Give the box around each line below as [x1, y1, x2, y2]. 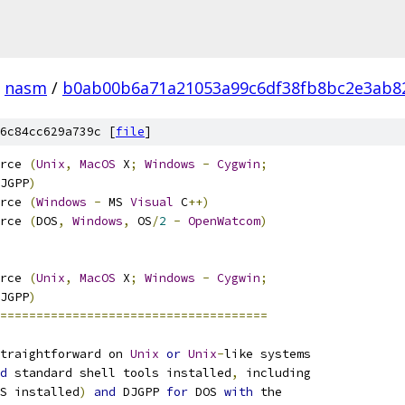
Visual [130, 194, 174, 210]
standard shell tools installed [7, 365, 231, 381]
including [239, 365, 311, 381]
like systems [224, 346, 311, 362]
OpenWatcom [188, 213, 260, 229]
